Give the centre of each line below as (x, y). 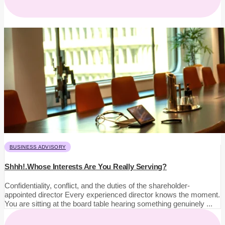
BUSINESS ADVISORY (38, 147)
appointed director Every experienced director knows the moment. (112, 194)
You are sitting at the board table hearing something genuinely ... (108, 203)
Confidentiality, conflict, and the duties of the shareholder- (97, 185)
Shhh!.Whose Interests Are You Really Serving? (86, 166)
